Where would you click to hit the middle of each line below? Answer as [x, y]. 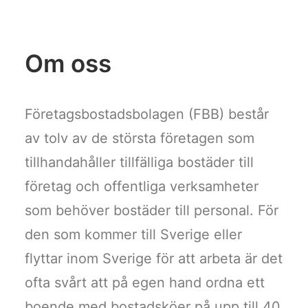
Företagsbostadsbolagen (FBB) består [147, 114]
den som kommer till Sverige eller [133, 234]
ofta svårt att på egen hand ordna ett [145, 283]
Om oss [68, 63]
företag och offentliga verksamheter [142, 186]
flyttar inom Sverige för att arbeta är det [154, 258]
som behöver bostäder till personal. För [152, 210]
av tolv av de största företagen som [140, 138]
